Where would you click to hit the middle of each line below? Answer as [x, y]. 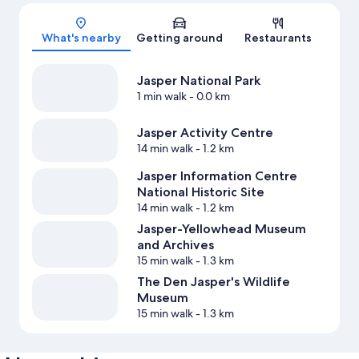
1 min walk [161, 97]
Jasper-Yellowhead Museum [221, 228]
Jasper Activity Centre [205, 133]
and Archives [175, 244]
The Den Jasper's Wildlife [213, 281]
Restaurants [278, 38]
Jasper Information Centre [217, 175]
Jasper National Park [198, 81]
